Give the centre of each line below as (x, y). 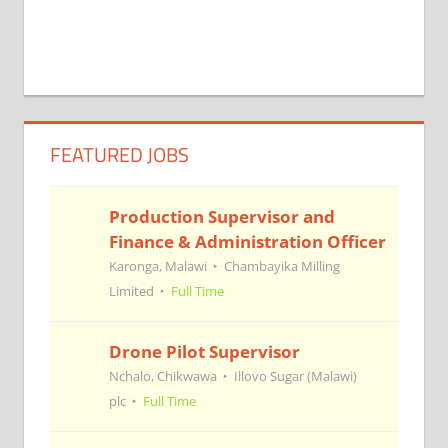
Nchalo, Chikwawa (162, 375)
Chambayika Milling (282, 265)
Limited (131, 290)
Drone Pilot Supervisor (204, 351)
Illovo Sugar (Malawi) (296, 375)
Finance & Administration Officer (247, 241)
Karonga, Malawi (157, 265)
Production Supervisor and (221, 216)
